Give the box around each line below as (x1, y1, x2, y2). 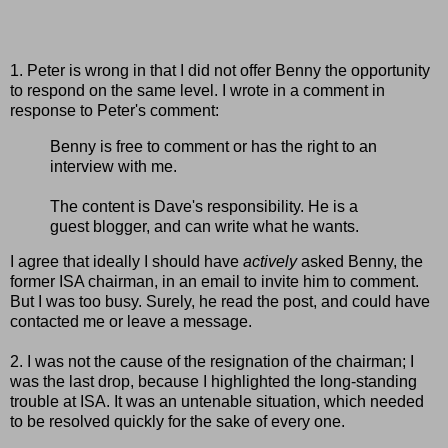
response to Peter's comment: (10, 101, 219, 119)
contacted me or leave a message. (10, 313, 252, 331)
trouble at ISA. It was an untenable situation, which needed (10, 393, 424, 411)
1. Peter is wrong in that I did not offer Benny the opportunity (10, 61, 430, 79)
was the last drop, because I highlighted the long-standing (10, 373, 417, 391)
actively (243, 253, 297, 271)
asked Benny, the (297, 253, 423, 271)
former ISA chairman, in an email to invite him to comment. (10, 273, 419, 291)
